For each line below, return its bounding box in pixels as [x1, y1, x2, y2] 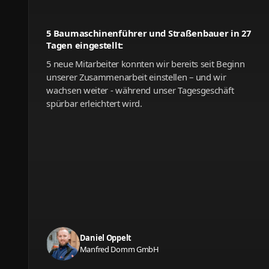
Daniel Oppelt [79, 232, 131, 243]
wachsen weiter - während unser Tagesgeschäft [46, 83, 234, 96]
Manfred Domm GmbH [79, 243, 159, 255]
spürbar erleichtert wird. [46, 97, 142, 109]
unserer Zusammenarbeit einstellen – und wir [46, 70, 226, 83]
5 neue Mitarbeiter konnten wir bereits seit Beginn [46, 57, 245, 70]
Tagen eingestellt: [46, 38, 123, 51]
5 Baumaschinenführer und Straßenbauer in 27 [46, 26, 251, 39]
